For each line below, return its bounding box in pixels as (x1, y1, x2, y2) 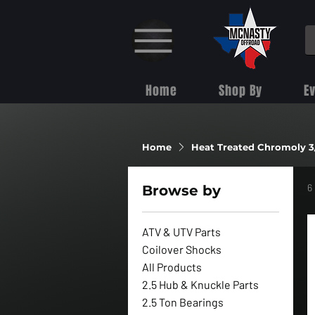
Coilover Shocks (142, 243, 221, 257)
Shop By (219, 82, 263, 101)
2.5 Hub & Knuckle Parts (142, 278, 259, 292)
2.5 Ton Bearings (142, 295, 224, 309)
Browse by (142, 182, 221, 200)
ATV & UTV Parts (142, 225, 221, 239)
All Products (142, 260, 202, 274)
